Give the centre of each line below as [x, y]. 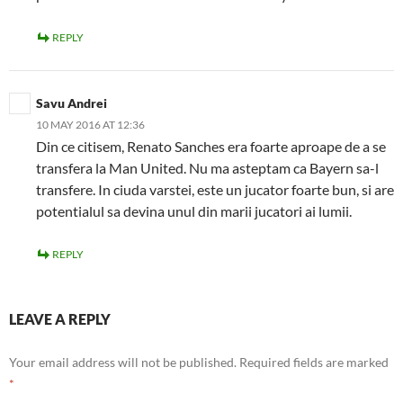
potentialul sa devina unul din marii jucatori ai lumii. [194, 211]
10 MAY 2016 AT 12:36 [90, 125]
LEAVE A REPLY [60, 319]
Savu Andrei [72, 103]
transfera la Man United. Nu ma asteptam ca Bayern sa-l [207, 168]
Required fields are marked [314, 362]
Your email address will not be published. [123, 362]
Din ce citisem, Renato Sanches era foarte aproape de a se [211, 146]
